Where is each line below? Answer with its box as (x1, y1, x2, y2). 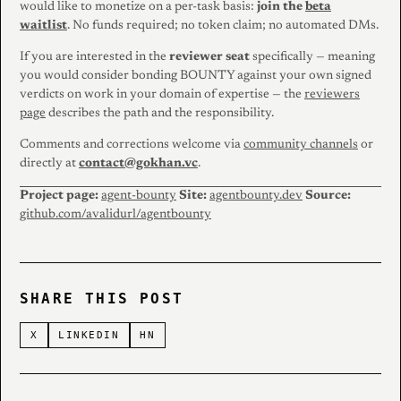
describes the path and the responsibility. (46, 107, 274, 120)
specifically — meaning (250, 50, 375, 64)
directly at (20, 157, 79, 170)
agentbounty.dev (209, 189, 303, 202)
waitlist (20, 19, 67, 32)
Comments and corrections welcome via (20, 138, 243, 151)
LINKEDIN (58, 329, 120, 342)
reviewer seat (169, 50, 250, 64)
